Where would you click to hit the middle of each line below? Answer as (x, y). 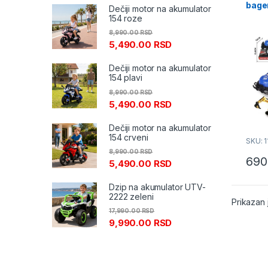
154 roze (126, 19)
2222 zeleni (131, 196)
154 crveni (129, 137)
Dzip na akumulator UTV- (157, 187)
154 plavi (126, 78)
